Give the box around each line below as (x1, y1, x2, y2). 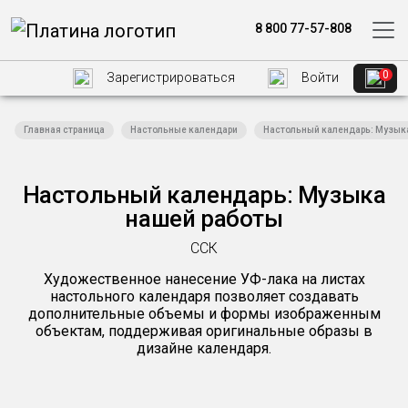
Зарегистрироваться (104, 70, 235, 85)
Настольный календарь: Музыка (22, 181, 386, 209)
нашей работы (125, 205, 283, 232)
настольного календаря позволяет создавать (49, 288, 359, 305)
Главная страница (24, 125, 105, 135)
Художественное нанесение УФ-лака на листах (43, 270, 365, 288)
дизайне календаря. (137, 340, 271, 357)
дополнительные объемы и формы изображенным (27, 305, 381, 322)
